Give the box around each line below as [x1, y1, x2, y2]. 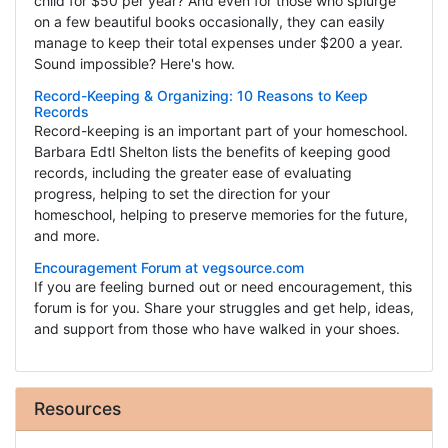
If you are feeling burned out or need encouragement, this [33, 278, 412, 296]
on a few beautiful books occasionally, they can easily [33, 13, 385, 31]
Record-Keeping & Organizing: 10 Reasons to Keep [33, 87, 368, 105]
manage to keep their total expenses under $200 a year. [33, 34, 403, 52]
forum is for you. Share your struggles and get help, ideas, [33, 299, 414, 317]
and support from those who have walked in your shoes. [33, 320, 400, 338]
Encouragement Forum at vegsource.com [33, 259, 304, 277]
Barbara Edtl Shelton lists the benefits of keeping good [33, 143, 391, 161]
